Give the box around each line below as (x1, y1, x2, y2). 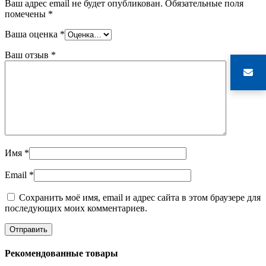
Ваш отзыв (5, 49, 51, 60)
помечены (5, 8, 48, 19)
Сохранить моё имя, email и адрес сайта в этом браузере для (19, 192, 261, 202)
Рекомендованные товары (5, 248, 118, 259)
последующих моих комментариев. (5, 202, 147, 213)
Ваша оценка (5, 28, 60, 39)
